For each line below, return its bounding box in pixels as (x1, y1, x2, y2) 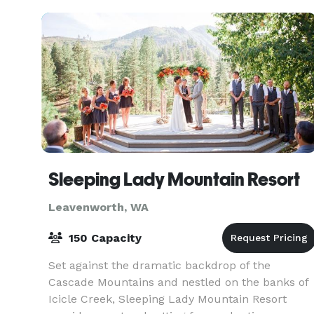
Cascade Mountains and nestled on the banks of (48, 275, 308, 289)
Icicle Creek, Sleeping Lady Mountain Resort (48, 292, 287, 306)
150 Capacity (65, 231, 142, 245)
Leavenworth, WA (48, 200, 149, 214)
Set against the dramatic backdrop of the (48, 259, 271, 272)
